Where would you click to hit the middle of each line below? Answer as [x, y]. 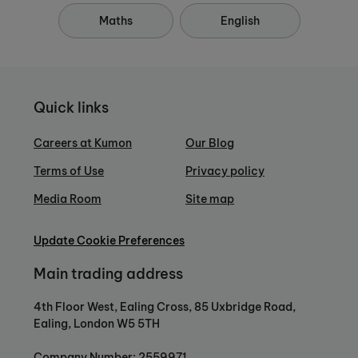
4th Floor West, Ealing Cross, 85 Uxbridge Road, [165, 306]
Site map [210, 199]
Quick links [71, 107]
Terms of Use [69, 171]
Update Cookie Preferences [109, 240]
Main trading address [108, 273]
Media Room [68, 199]
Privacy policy [225, 171]
